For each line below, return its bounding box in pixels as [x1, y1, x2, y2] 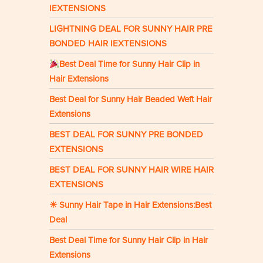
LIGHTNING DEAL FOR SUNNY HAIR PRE [49, 23, 213, 35]
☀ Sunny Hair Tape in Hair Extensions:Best [49, 200, 211, 211]
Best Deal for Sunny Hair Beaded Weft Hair [49, 94, 212, 105]
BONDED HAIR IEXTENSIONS [49, 38, 167, 49]
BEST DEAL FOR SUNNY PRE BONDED [49, 129, 203, 140]
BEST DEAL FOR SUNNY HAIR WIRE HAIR [49, 164, 214, 176]
